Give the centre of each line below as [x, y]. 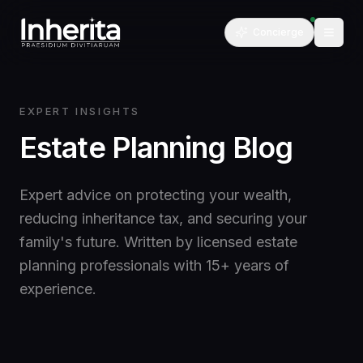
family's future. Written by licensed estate [158, 242]
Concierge [278, 32]
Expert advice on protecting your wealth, [156, 195]
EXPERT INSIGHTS [80, 111]
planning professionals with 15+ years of [154, 265]
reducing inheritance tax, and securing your [163, 218]
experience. [58, 289]
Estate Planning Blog [156, 147]
